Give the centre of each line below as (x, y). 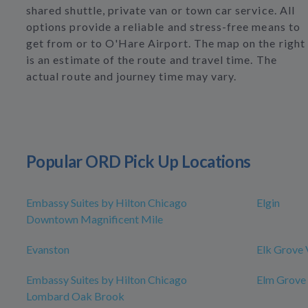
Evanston (48, 250)
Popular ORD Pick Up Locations (139, 162)
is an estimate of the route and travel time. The (152, 60)
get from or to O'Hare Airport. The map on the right (166, 43)
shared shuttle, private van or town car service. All (161, 10)
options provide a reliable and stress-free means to (163, 27)
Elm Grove (281, 280)
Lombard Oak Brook (75, 296)
